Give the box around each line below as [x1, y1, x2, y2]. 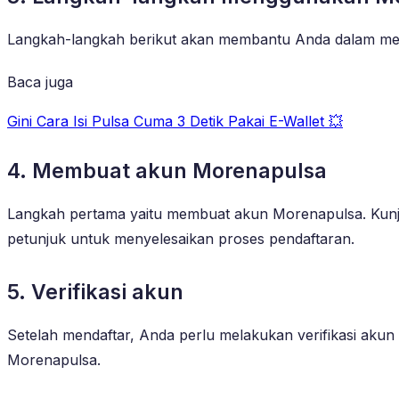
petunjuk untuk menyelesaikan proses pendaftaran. [7, 229, 354, 248]
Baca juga [7, 72, 73, 91]
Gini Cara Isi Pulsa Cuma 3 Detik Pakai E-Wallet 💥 [7, 111, 343, 130]
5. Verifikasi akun [7, 279, 183, 305]
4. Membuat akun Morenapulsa [7, 158, 327, 183]
